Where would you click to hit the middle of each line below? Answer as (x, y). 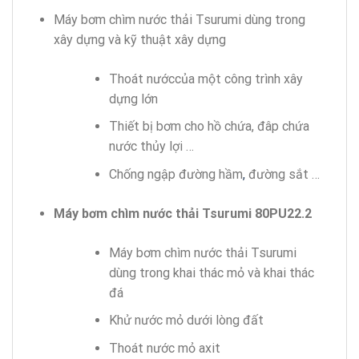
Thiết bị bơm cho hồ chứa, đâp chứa (209, 127)
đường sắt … (282, 174)
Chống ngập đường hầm (175, 174)
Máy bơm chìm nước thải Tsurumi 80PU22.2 (182, 213)
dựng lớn (133, 99)
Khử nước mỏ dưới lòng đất (186, 321)
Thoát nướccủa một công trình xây (206, 79)
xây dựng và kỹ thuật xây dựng (139, 39)
